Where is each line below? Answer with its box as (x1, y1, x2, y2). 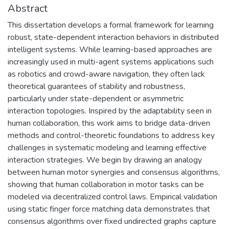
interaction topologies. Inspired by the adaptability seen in (8, 105, 212, 117)
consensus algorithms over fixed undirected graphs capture (8, 215, 216, 227)
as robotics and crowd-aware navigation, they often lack (8, 68, 205, 80)
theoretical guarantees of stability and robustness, (8, 80, 185, 92)
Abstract (8, 1, 48, 15)
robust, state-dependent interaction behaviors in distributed (8, 31, 219, 43)
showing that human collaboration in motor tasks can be (8, 178, 204, 190)
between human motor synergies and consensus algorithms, (8, 166, 220, 178)
